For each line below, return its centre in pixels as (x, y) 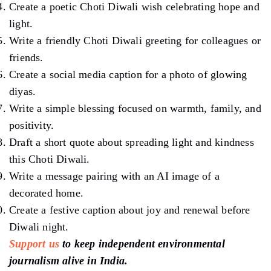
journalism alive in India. (69, 260)
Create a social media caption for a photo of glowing (128, 74)
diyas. (23, 91)
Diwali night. (39, 227)
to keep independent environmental (142, 243)
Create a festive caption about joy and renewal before (130, 210)
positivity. (32, 125)
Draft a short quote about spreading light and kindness (132, 142)
